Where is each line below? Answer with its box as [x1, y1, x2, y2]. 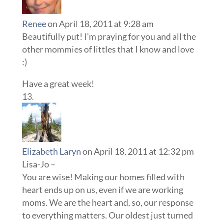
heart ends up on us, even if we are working [22, 184, 183, 195]
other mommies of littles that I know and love [22, 44, 194, 55]
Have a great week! [22, 78, 94, 89]
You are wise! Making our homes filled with [22, 171, 185, 183]
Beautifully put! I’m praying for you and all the [22, 31, 196, 42]
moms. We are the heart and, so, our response [22, 197, 193, 208]
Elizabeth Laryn [22, 146, 81, 157]
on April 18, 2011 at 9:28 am [47, 18, 154, 29]
